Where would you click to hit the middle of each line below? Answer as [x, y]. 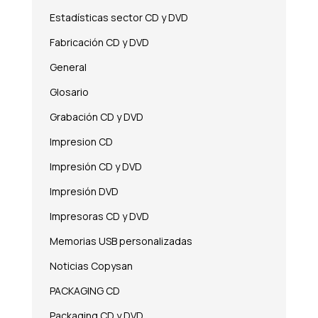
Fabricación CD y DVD [99, 42]
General [68, 67]
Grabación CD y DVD [96, 116]
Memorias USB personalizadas [121, 241]
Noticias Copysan [91, 265]
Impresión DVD [84, 191]
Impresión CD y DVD [95, 166]
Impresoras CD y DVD [99, 216]
